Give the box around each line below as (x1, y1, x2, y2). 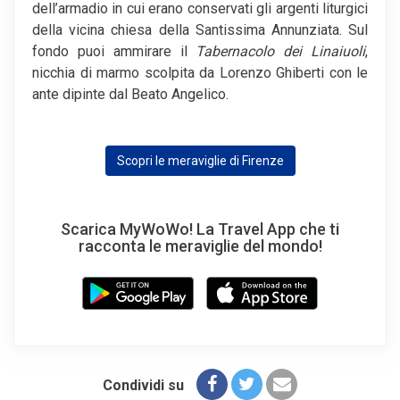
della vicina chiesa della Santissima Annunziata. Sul (32, 21, 368, 39)
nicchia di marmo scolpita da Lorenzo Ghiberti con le (32, 64, 368, 82)
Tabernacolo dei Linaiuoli (196, 43, 366, 61)
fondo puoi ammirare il (32, 43, 196, 61)
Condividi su (103, 377, 184, 395)
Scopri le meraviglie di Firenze (116, 154, 284, 169)
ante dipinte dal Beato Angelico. (32, 86, 229, 104)
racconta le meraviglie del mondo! (78, 237, 322, 256)
